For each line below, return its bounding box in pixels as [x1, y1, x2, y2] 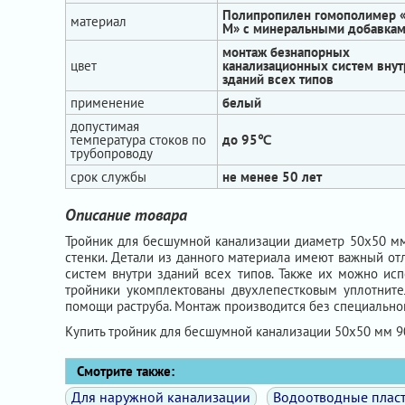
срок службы [71, 168, 146, 185]
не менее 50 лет [222, 168, 322, 185]
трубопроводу [71, 145, 153, 162]
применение [71, 94, 145, 111]
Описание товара [65, 204, 187, 225]
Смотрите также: [66, 363, 174, 380]
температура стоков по [71, 131, 206, 148]
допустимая [71, 118, 139, 135]
